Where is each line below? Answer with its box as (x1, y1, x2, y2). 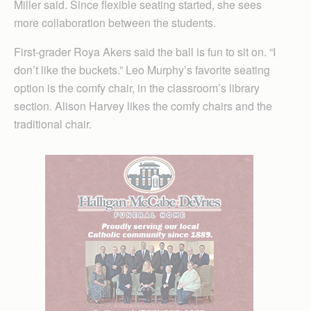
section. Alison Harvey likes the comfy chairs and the (14, 97, 272, 114)
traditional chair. (14, 115, 92, 132)
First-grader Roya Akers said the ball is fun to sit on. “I (14, 43, 276, 60)
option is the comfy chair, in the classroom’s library (14, 79, 260, 96)
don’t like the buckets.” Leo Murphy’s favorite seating (14, 61, 270, 78)
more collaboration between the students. (14, 14, 216, 31)
